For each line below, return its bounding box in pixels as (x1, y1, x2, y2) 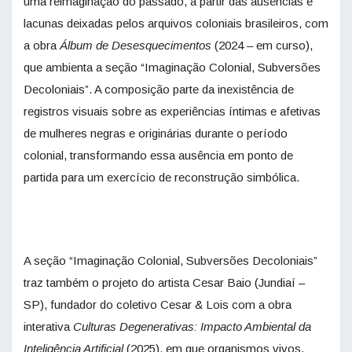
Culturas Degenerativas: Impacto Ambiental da (73, 320, 311, 334)
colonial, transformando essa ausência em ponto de (24, 148, 293, 163)
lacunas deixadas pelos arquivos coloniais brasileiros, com (24, 16, 328, 31)
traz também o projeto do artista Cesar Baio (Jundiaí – (24, 276, 305, 290)
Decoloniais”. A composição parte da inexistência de (24, 82, 294, 97)
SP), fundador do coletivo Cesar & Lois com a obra (24, 298, 291, 312)
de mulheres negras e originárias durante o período (24, 126, 288, 141)
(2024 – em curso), (211, 38, 313, 53)
